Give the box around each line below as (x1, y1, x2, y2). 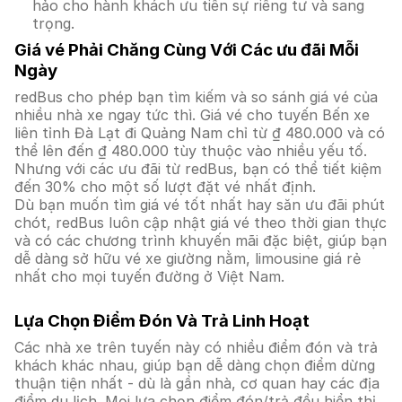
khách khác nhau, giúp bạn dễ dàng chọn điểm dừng (14, 356, 375, 374)
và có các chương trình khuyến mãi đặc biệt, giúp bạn (14, 232, 387, 249)
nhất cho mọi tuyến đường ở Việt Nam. (14, 267, 284, 285)
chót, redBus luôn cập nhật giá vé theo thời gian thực (14, 214, 387, 232)
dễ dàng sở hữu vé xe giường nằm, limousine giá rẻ (14, 249, 361, 267)
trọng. (32, 14, 74, 32)
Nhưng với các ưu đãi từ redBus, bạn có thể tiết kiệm (14, 160, 381, 178)
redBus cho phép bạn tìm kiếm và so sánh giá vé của (14, 88, 378, 106)
